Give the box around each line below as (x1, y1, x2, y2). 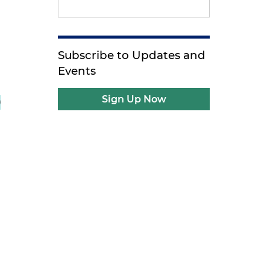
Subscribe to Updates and (58, 48, 206, 62)
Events (58, 64, 96, 78)
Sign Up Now (101, 93, 166, 105)
